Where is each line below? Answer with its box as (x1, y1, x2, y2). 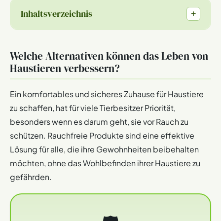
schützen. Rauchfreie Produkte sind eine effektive (10, 130, 194, 141)
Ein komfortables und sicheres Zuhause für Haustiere (10, 89, 204, 100)
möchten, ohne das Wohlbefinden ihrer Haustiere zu (10, 158, 200, 169)
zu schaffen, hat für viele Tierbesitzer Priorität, (10, 103, 176, 113)
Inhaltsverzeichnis (21, 8, 92, 20)
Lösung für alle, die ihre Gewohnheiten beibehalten (10, 144, 199, 155)
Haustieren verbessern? (10, 61, 120, 76)
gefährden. (10, 172, 52, 183)
